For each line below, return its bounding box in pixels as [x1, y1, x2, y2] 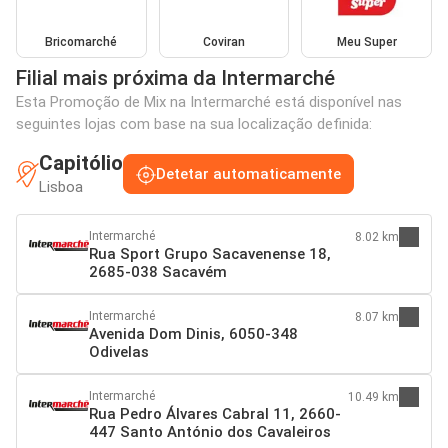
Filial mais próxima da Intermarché [16, 65, 335, 90]
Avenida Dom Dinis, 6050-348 [89, 324, 298, 343]
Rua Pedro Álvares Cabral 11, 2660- [89, 404, 341, 423]
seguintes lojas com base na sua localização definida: [16, 114, 372, 133]
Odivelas [89, 342, 149, 361]
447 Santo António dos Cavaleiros [89, 422, 331, 441]
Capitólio [39, 150, 123, 175]
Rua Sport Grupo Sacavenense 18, [89, 244, 331, 263]
